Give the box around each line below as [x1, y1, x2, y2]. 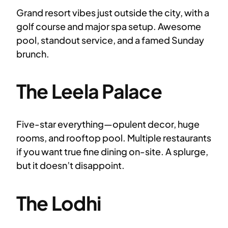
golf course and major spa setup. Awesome [16, 20, 201, 32]
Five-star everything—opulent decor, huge [16, 118, 199, 130]
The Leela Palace [16, 79, 162, 103]
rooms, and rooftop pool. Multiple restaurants [16, 132, 211, 144]
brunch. [16, 47, 49, 60]
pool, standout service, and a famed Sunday [16, 34, 204, 46]
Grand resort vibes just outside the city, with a [16, 6, 209, 18]
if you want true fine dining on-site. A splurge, [16, 146, 208, 158]
